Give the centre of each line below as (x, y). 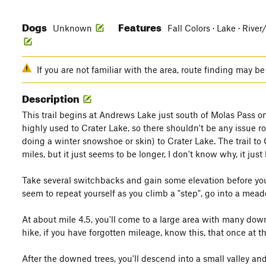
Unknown (72, 28)
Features (141, 26)
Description (52, 97)
